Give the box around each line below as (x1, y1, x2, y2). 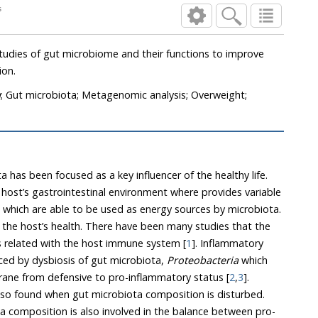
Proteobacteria (167, 253, 238, 268)
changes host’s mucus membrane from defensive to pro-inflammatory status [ (48, 270, 229, 285)
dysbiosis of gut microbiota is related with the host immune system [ (40, 236, 186, 251)
